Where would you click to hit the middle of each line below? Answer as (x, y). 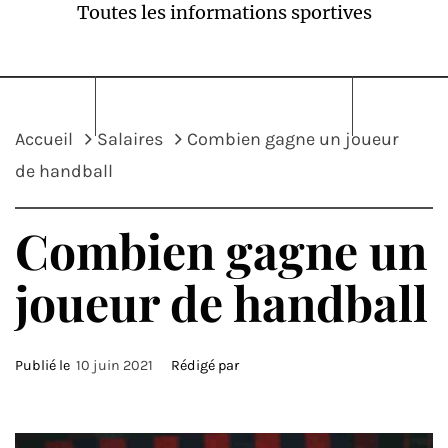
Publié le (45, 365)
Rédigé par (205, 365)
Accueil (44, 139)
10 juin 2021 (114, 365)
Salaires (130, 139)
